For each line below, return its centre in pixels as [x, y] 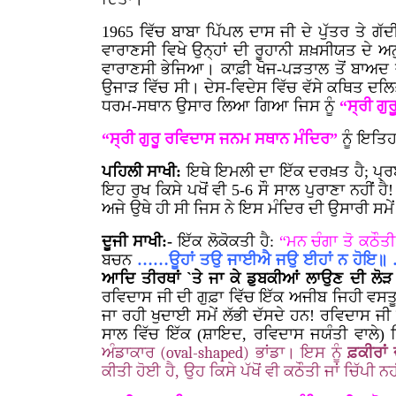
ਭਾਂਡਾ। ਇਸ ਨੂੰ [299, 353]
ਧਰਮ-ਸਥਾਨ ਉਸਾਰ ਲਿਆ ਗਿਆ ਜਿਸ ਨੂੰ [221, 106]
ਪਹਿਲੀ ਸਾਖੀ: [144, 171]
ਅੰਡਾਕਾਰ [131, 353]
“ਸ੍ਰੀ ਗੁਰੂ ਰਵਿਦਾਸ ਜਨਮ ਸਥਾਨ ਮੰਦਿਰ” [222, 139]
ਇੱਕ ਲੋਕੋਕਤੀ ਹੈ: [225, 241]
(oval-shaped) [205, 353]
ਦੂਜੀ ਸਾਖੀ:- [137, 241]
